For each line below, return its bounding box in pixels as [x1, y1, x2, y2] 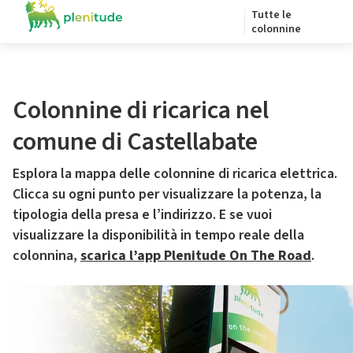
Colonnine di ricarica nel [13, 92, 269, 128]
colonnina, [13, 246, 80, 266]
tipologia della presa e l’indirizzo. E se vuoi [13, 205, 272, 225]
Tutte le [251, 7, 292, 23]
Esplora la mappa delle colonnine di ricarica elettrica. [13, 164, 337, 184]
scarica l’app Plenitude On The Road [80, 246, 311, 266]
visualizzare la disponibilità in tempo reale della [13, 225, 304, 245]
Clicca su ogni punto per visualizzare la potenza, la [13, 184, 321, 204]
